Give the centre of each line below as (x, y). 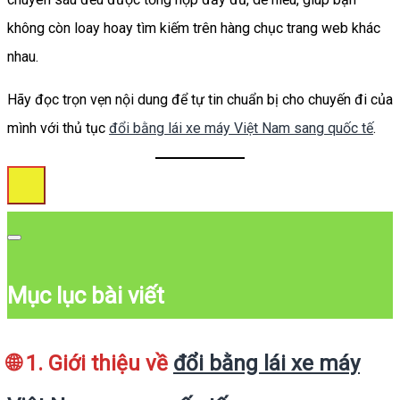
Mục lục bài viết (86, 296)
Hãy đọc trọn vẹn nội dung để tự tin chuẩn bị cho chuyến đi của (200, 99)
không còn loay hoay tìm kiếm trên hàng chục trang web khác (194, 28)
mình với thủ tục (58, 128)
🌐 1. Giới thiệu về (90, 364)
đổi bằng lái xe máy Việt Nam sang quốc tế (241, 128)
